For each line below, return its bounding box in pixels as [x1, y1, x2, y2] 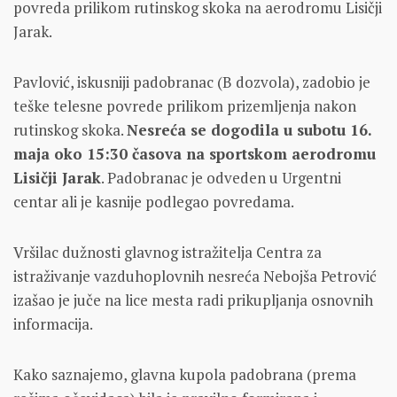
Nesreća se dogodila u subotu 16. [127, 120, 371, 141]
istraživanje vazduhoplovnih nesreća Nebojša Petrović [13, 266, 377, 287]
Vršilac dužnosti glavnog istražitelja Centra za [13, 242, 322, 263]
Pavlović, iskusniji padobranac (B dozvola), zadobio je [13, 72, 370, 93]
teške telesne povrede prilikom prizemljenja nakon [13, 96, 356, 117]
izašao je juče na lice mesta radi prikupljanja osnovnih [13, 290, 373, 311]
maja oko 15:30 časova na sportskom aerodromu [13, 144, 376, 165]
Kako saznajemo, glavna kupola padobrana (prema [13, 364, 356, 385]
